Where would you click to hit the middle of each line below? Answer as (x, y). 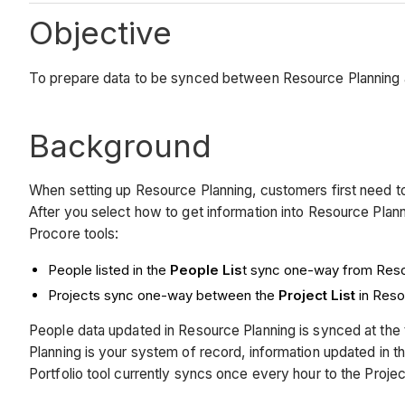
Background (120, 145)
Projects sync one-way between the (163, 295)
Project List (317, 295)
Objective (100, 33)
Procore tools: (74, 234)
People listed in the (109, 269)
